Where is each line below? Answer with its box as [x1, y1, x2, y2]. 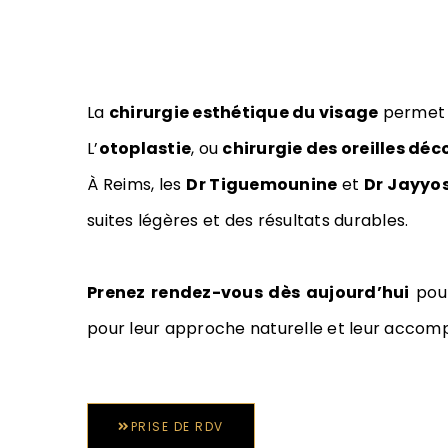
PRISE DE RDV [130, 418, 224, 435]
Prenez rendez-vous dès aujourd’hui [87, 281, 410, 304]
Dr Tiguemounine [186, 173, 338, 196]
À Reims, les [87, 173, 187, 196]
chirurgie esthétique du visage [108, 101, 379, 124]
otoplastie [98, 137, 191, 160]
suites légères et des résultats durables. [87, 209, 409, 232]
